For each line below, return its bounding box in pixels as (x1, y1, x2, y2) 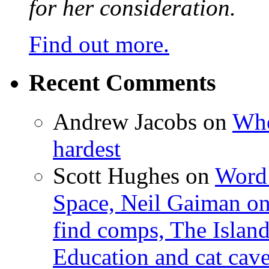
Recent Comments (29, 69, 216, 97)
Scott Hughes (53, 163, 180, 189)
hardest (53, 136, 121, 162)
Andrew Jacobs (53, 109, 197, 135)
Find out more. (29, 31, 169, 57)
